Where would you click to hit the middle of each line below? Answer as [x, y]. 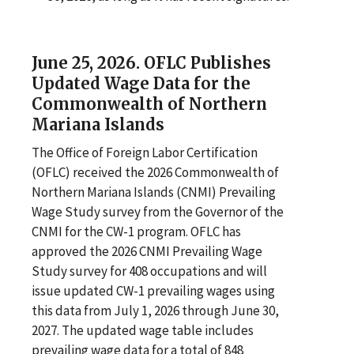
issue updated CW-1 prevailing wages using [153, 290]
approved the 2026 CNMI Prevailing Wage [147, 251]
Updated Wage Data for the [141, 83]
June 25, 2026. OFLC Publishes [151, 62]
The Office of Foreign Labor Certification [145, 152]
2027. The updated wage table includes [143, 330]
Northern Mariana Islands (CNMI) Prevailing [154, 192]
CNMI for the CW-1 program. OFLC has [136, 231]
